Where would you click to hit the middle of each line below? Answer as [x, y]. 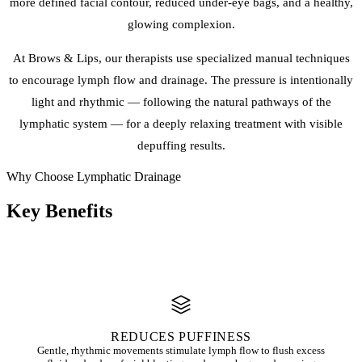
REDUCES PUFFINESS [181, 337]
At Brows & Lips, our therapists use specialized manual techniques [181, 59]
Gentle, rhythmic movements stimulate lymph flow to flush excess [181, 351]
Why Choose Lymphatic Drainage [94, 177]
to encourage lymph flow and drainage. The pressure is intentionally [181, 80]
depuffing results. [181, 146]
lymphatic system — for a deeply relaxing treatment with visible [181, 124]
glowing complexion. [181, 25]
